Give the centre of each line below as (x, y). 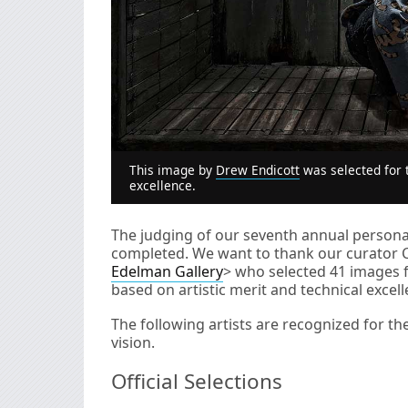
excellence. (163, 185)
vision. (133, 342)
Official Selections (197, 381)
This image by (173, 169)
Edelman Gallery (167, 271)
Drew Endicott (258, 169)
